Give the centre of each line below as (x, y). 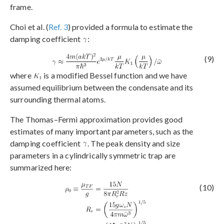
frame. (21, 7)
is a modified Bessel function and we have (115, 75)
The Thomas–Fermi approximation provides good (96, 119)
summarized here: (41, 167)
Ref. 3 (58, 27)
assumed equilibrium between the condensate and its (102, 87)
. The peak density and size (134, 143)
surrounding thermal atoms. (58, 99)
